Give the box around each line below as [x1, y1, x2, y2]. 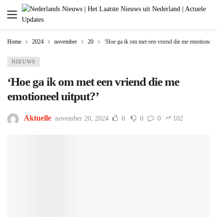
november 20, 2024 [55, 115, 108, 123]
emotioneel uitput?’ [7, 90, 99, 103]
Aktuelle [24, 114, 51, 123]
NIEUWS [12, 59, 35, 64]
